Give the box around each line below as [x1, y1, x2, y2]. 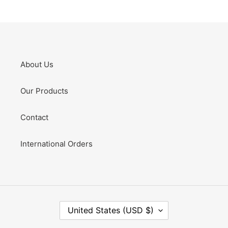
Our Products [20, 86, 68, 96]
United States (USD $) [68, 205, 154, 216]
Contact [20, 112, 48, 123]
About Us [20, 60, 53, 70]
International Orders [20, 139, 93, 149]
